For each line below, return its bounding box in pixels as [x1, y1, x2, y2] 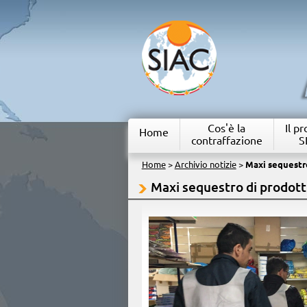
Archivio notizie [174, 160, 236, 169]
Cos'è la [208, 122, 246, 134]
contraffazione [191, 134, 262, 147]
